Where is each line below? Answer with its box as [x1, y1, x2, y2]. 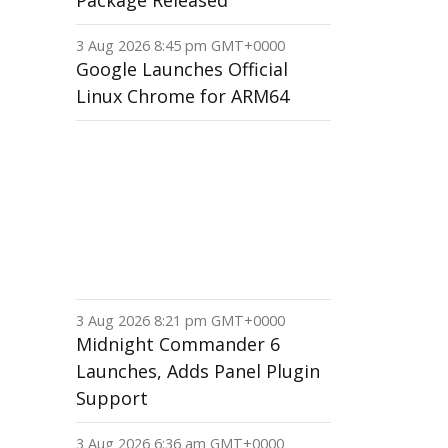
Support [76, 386, 148, 410]
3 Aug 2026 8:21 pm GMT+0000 [76, 311, 285, 330]
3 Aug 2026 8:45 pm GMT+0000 [76, 36, 285, 55]
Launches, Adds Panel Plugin [76, 359, 320, 383]
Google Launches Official [76, 57, 288, 81]
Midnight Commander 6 [76, 332, 280, 356]
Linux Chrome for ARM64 [76, 84, 289, 108]
